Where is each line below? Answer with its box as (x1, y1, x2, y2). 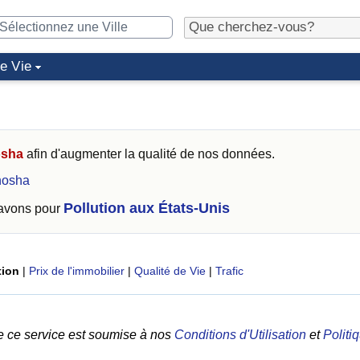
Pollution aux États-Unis (63, 200, 230, 216)
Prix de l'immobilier (28, 264, 125, 277)
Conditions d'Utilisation (174, 328, 306, 342)
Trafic (215, 264, 243, 277)
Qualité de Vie (133, 264, 206, 277)
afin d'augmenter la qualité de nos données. (23, 147, 275, 161)
